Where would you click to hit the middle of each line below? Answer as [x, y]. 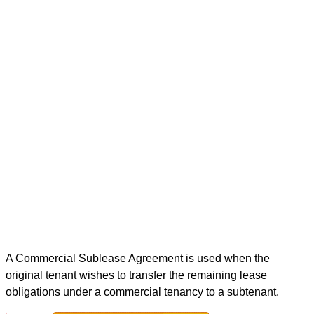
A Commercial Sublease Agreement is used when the [138, 258]
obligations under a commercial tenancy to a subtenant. [142, 292]
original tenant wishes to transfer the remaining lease [136, 275]
